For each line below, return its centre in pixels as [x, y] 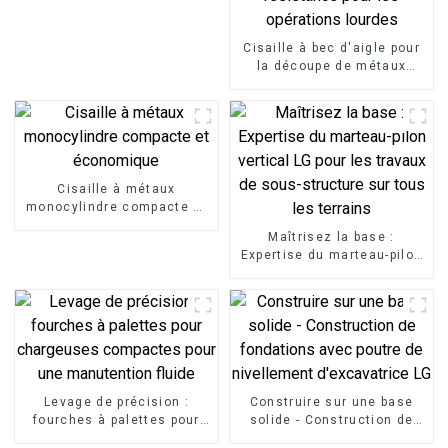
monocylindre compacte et [116, 206]
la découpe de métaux [331, 65]
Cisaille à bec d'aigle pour [331, 47]
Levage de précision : [116, 401]
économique [116, 224]
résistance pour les [331, 119]
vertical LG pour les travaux [331, 272]
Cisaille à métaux [116, 188]
